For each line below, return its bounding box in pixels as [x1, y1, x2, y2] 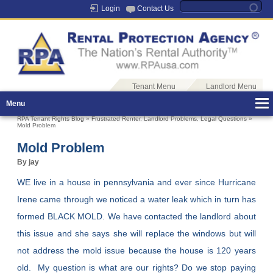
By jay [17, 158, 40, 167]
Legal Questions [200, 115, 247, 122]
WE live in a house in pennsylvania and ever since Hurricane [17, 177, 256, 188]
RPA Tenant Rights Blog [17, 115, 85, 122]
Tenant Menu [132, 82, 175, 91]
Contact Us [136, 4, 174, 13]
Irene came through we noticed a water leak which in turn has [17, 194, 256, 205]
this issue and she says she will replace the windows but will [17, 229, 256, 239]
